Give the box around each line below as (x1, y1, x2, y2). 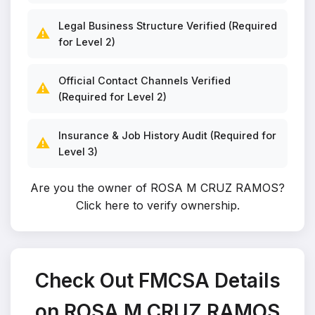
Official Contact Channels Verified (58, 75, 231, 86)
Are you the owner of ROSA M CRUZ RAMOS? (30, 181, 285, 195)
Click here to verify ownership (75, 198, 237, 212)
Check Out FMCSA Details (34, 269, 281, 292)
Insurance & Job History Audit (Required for (58, 129, 276, 141)
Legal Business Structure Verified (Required (58, 20, 277, 32)
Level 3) (58, 146, 98, 157)
